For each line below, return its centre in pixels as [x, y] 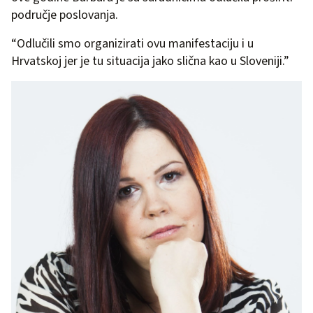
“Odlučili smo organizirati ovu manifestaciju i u [132, 43]
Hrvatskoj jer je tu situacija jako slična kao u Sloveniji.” [150, 61]
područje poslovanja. [65, 15]
